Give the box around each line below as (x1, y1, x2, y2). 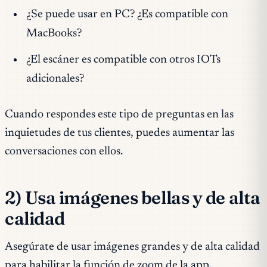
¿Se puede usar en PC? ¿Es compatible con (26, 9, 228, 21)
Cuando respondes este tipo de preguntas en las (5, 109, 234, 121)
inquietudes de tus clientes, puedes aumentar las (5, 128, 234, 139)
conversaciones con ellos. (5, 146, 123, 158)
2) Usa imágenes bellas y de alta (5, 187, 260, 209)
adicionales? (26, 73, 84, 85)
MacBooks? (26, 28, 82, 40)
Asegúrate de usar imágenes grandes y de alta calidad (5, 241, 260, 253)
